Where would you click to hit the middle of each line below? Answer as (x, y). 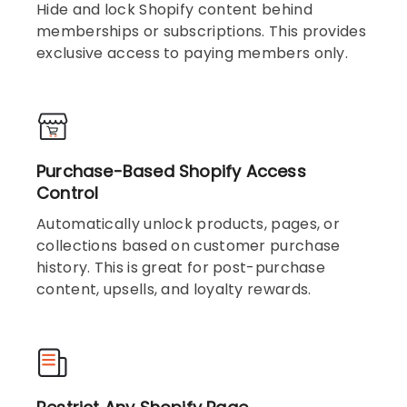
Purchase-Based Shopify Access (171, 172)
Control (68, 194)
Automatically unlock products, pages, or (188, 224)
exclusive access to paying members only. (192, 54)
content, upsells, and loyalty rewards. (174, 290)
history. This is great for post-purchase (181, 268)
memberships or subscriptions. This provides (201, 32)
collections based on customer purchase (189, 246)
